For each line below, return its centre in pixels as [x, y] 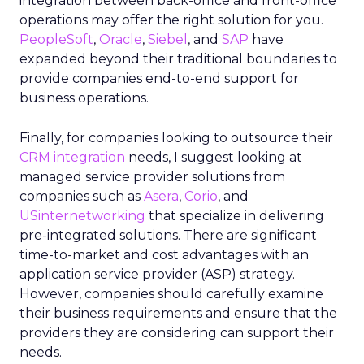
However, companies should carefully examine [171, 294]
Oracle [121, 39]
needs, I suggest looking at [214, 157]
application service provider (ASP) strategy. [157, 274]
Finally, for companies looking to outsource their [176, 138]
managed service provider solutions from [152, 177]
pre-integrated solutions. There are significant [168, 235]
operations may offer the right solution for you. [171, 20]
